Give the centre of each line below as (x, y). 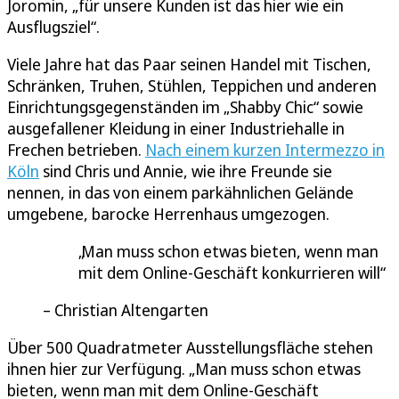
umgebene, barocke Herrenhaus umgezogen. (168, 214)
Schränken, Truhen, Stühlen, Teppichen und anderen (192, 86)
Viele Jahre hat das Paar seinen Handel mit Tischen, (189, 65)
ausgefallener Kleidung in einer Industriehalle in (176, 129)
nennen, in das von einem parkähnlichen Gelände (180, 193)
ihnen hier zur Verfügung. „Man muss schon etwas (184, 369)
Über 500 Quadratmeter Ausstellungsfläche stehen (190, 348)
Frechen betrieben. (76, 150)
